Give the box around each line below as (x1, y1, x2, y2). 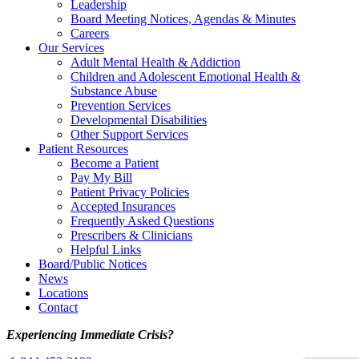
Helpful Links (71, 243, 141, 257)
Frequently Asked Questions (71, 214, 214, 228)
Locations (38, 286, 88, 301)
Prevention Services (71, 99, 171, 113)
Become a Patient (71, 156, 159, 171)
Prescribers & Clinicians (71, 228, 192, 243)
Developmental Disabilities (71, 113, 207, 127)
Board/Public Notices (38, 257, 147, 272)
